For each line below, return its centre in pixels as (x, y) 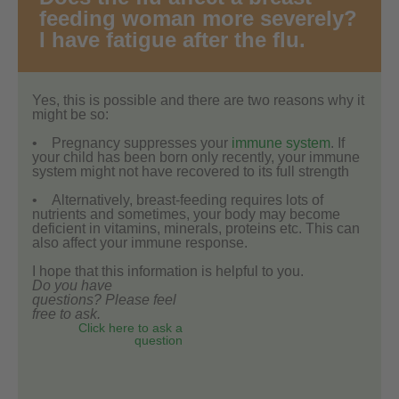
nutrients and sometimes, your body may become (186, 214)
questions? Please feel (104, 299)
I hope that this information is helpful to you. (168, 271)
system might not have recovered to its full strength (191, 171)
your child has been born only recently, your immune (196, 157)
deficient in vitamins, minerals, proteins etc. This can (196, 228)
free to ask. (66, 313)
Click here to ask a (131, 327)
